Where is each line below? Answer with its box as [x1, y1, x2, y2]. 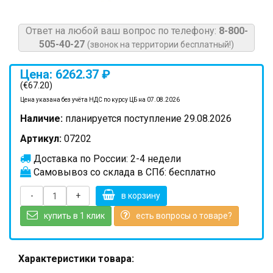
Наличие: [20, 113, 63, 124]
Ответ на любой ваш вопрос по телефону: [25, 25, 219, 37]
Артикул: [20, 133, 62, 144]
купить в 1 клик [44, 211, 105, 221]
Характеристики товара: [18, 253, 134, 264]
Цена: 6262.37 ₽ [20, 67, 110, 82]
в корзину [121, 191, 160, 200]
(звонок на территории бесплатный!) [87, 40, 234, 49]
